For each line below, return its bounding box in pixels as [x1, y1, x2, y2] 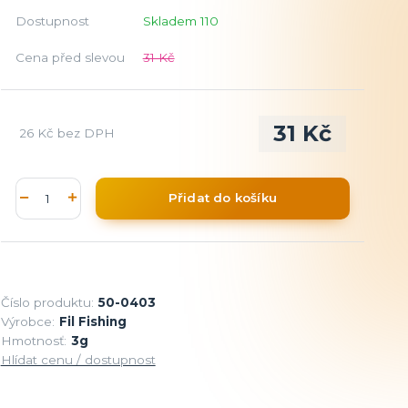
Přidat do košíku [168, 190, 277, 206]
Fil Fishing [58, 313, 127, 329]
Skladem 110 [142, 13, 222, 28]
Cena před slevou [15, 49, 125, 65]
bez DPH [56, 126, 115, 141]
